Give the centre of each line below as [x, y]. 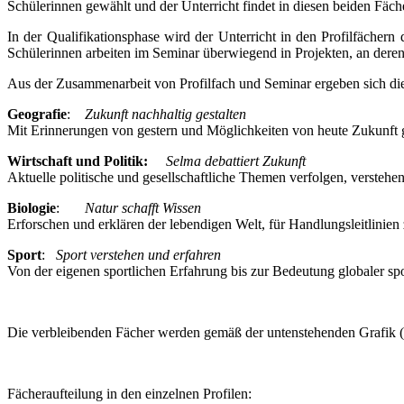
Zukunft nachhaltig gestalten [165, 114]
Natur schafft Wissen [143, 207]
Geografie [37, 114]
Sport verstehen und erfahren [138, 254]
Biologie [32, 207]
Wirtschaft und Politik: [78, 161]
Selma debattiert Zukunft [236, 161]
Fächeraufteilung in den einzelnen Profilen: [129, 393]
